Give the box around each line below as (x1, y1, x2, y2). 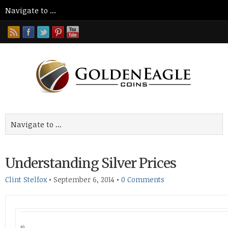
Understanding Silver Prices (5, 155, 176, 172)
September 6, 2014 (53, 175, 115, 184)
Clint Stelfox (5, 175, 47, 184)
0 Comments (121, 175, 164, 184)
